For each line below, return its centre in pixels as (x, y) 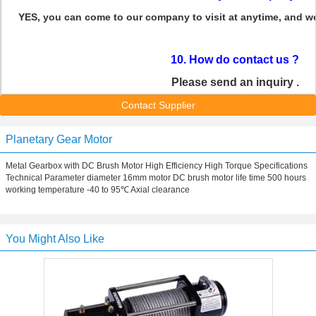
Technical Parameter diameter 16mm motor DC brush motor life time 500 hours (156, 178)
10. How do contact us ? (235, 60)
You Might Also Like (55, 239)
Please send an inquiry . (235, 82)
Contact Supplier (158, 105)
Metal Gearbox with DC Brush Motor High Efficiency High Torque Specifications (157, 166)
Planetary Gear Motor (59, 139)
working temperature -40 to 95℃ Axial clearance (98, 190)
